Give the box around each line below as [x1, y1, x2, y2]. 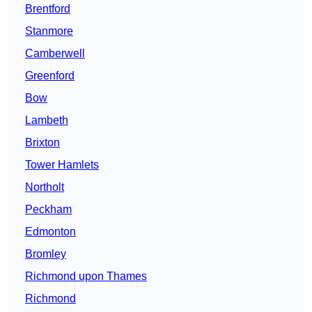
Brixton [25, 136, 60, 149]
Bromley [25, 248, 66, 260]
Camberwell [25, 47, 85, 60]
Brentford [25, 3, 70, 15]
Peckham [25, 203, 72, 216]
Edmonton [25, 226, 76, 238]
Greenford [25, 70, 75, 82]
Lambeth [25, 114, 68, 127]
